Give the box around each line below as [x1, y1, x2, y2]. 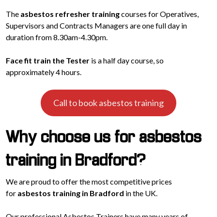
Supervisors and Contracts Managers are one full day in [6, 21, 187, 31]
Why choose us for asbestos [6, 130, 202, 146]
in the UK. [124, 188, 157, 198]
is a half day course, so [90, 56, 164, 65]
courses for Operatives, [120, 9, 199, 19]
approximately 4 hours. [6, 67, 81, 77]
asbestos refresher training [20, 9, 120, 19]
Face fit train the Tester [6, 56, 90, 65]
